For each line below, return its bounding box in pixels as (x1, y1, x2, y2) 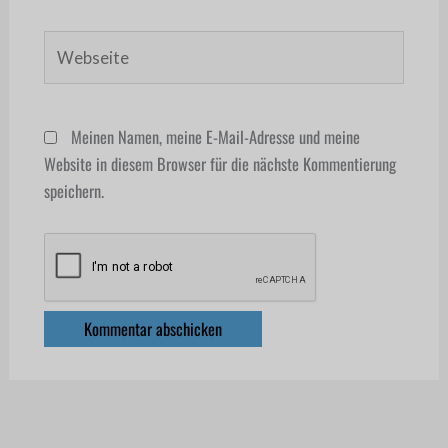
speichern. (43, 177, 104, 203)
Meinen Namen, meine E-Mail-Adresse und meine (70, 123, 360, 149)
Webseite (42, 30, 98, 56)
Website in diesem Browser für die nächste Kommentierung (43, 150, 396, 176)
